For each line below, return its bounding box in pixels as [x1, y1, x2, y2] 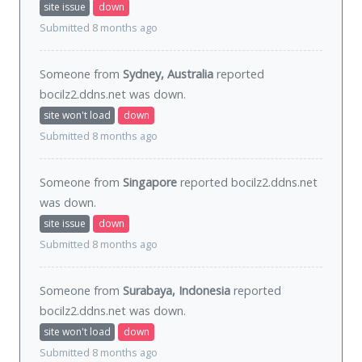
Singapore [123, 175, 177, 191]
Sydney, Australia [123, 66, 213, 82]
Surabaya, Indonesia [123, 283, 230, 299]
